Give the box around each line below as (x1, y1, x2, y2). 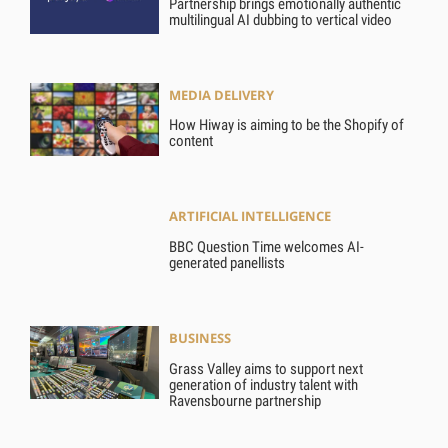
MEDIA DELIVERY (169, 85, 275, 104)
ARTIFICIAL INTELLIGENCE (169, 207, 332, 226)
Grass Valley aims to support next (169, 359, 364, 378)
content (169, 132, 214, 151)
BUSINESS (169, 328, 232, 347)
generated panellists (169, 254, 286, 273)
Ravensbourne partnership (169, 391, 322, 410)
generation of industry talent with (169, 375, 359, 394)
